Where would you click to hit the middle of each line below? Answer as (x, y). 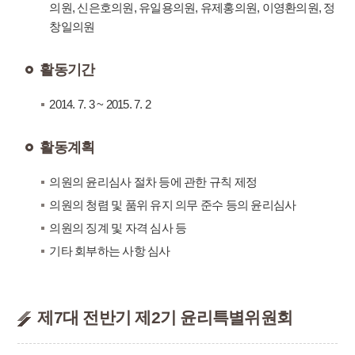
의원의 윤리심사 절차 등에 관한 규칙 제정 (153, 182)
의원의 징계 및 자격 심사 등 (118, 228)
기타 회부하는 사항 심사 (110, 251)
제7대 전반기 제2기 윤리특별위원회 (165, 317)
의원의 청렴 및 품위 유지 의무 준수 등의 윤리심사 (173, 205)
